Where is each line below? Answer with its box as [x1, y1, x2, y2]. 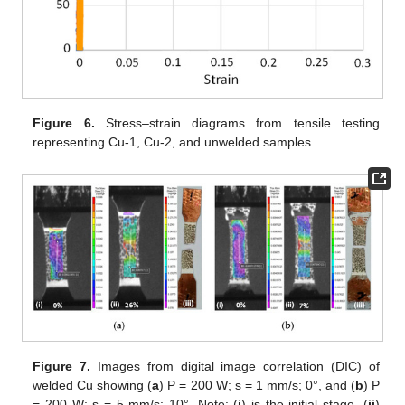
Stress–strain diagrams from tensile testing [94, 115, 380, 130]
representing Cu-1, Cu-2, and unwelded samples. [33, 134, 316, 149]
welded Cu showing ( [33, 378, 153, 393]
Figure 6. [33, 115, 95, 130]
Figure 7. [33, 359, 91, 374]
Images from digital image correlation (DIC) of [90, 359, 380, 374]
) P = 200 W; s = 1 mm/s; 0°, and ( [159, 378, 355, 393]
